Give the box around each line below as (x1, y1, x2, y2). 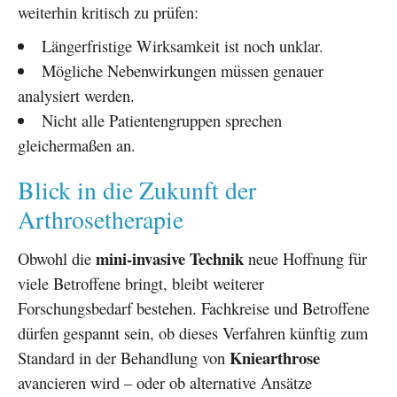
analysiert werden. (18, 83, 135, 106)
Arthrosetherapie (18, 202, 183, 236)
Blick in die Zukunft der (18, 173, 256, 206)
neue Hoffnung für (244, 246, 367, 269)
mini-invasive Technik (96, 245, 244, 270)
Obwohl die (18, 246, 96, 269)
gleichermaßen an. (18, 133, 136, 156)
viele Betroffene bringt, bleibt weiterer (18, 271, 264, 294)
